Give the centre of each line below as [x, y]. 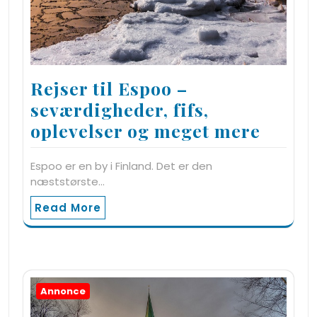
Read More [68, 208]
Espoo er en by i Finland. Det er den [121, 166]
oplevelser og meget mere [145, 131]
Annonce [63, 292]
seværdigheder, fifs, [120, 110]
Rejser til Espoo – [109, 88]
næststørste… [68, 182]
